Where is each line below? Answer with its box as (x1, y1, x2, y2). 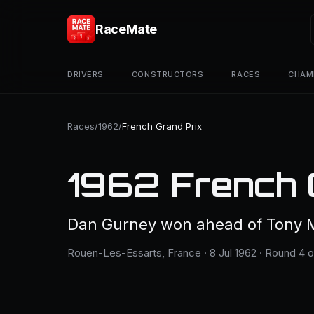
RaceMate (95, 22, 158, 36)
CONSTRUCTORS (131, 69, 204, 79)
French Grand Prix (122, 121, 202, 132)
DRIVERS (67, 69, 104, 79)
